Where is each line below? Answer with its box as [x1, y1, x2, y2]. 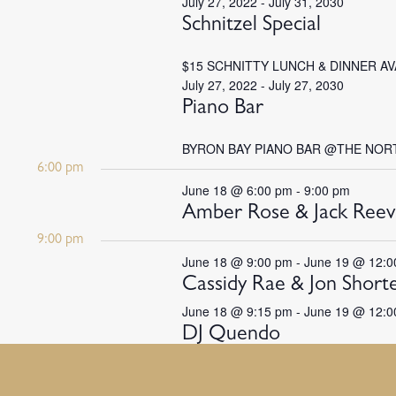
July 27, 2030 [268, 76, 344, 94]
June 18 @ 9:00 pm [181, 253, 293, 270]
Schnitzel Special [181, 16, 321, 37]
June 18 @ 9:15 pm [181, 302, 293, 320]
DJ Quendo [181, 325, 280, 346]
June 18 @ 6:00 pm [181, 181, 293, 199]
